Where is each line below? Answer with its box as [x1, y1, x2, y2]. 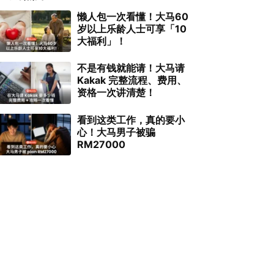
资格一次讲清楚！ [76, 86, 155, 99]
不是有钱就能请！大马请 [76, 62, 185, 75]
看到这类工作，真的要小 [76, 113, 185, 126]
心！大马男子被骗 [76, 125, 155, 138]
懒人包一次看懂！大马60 [76, 10, 188, 23]
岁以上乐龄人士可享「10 [76, 23, 187, 35]
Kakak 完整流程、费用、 [76, 74, 187, 87]
